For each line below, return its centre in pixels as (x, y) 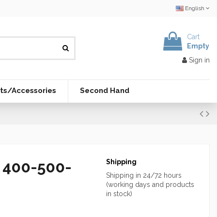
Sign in (199, 60)
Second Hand (105, 91)
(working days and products (150, 184)
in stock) (119, 194)
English (195, 8)
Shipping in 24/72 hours (144, 175)
